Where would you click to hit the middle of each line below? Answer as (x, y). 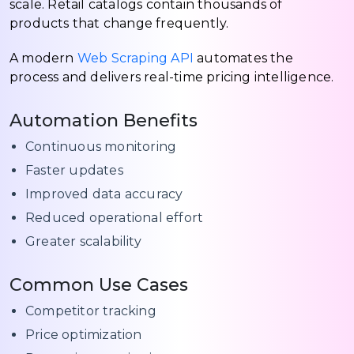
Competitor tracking (91, 311)
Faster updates (74, 171)
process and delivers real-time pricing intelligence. (172, 77)
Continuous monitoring (101, 147)
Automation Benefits (104, 121)
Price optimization (84, 335)
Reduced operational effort (115, 218)
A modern (43, 58)
